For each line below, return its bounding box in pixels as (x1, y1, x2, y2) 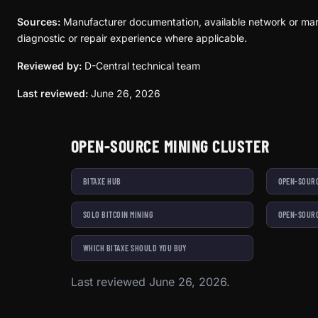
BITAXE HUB (83, 176, 121, 186)
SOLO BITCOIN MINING (83, 209, 154, 219)
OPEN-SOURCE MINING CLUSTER (71, 136, 270, 156)
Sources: (17, 16, 60, 28)
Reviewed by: (17, 60, 82, 72)
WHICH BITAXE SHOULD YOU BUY (83, 243, 187, 253)
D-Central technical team (82, 60, 200, 72)
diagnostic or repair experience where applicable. (17, 32, 247, 44)
